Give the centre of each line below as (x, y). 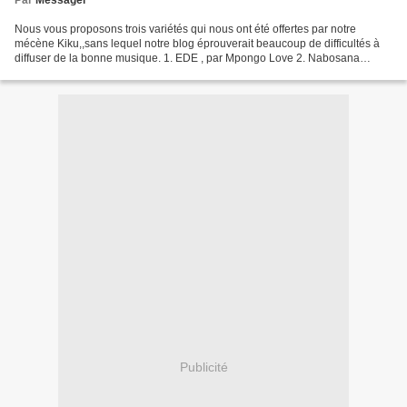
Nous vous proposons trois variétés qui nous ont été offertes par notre (185, 29)
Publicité (203, 367)
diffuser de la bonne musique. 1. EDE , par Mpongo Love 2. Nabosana (187, 58)
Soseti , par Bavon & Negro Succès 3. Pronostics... (138, 73)
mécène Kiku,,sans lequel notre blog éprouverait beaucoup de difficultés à (197, 44)
